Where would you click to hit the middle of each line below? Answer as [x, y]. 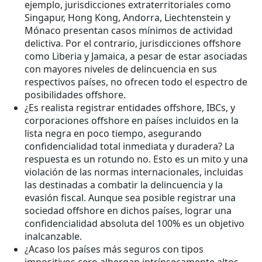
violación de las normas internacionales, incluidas [134, 172]
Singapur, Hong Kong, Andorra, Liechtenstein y [127, 18]
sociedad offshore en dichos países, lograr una [128, 211]
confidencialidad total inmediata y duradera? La [130, 146]
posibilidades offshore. [75, 95]
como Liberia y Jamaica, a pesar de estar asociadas [136, 56]
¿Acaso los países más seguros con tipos [114, 249]
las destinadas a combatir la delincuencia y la [124, 185]
